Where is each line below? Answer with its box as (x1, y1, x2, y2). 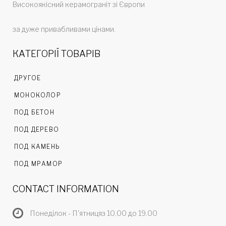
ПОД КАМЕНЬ (14, 143, 60, 151)
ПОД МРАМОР (14, 160, 63, 168)
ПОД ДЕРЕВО (14, 126, 59, 134)
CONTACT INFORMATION (13, 184, 119, 195)
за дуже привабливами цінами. (13, 25, 116, 34)
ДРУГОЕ (14, 74, 41, 82)
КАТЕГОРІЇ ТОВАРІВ (13, 48, 100, 60)
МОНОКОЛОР (14, 91, 61, 99)
